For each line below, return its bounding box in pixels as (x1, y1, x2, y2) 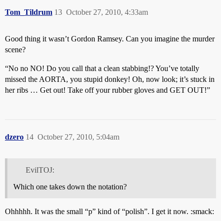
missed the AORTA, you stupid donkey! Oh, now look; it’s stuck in (5, 74, 215, 83)
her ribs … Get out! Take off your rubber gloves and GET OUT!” (5, 85, 210, 94)
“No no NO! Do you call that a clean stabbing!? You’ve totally (5, 64, 199, 73)
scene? (5, 45, 26, 54)
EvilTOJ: (25, 165, 54, 174)
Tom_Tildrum (5, 7, 52, 16)
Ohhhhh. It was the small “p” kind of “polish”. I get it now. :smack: (5, 207, 214, 216)
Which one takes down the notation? (13, 182, 127, 191)
